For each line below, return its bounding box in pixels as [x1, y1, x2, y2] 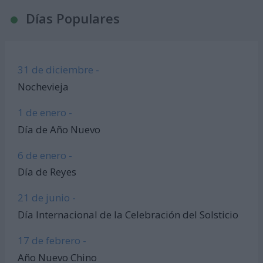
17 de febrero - [18, 234, 87, 248]
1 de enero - [18, 105, 73, 119]
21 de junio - [18, 191, 76, 205]
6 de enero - [18, 148, 73, 162]
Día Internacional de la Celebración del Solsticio [18, 208, 239, 222]
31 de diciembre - [18, 63, 100, 77]
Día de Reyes [18, 165, 77, 179]
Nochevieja [18, 79, 69, 93]
